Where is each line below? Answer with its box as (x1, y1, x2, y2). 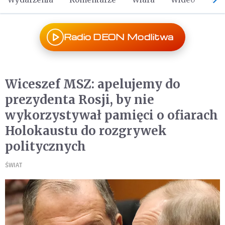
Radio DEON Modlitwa (63, 32, 174, 42)
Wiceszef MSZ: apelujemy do (5, 76, 180, 92)
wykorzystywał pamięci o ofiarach (5, 107, 218, 123)
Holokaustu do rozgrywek (5, 123, 167, 139)
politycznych (5, 139, 86, 154)
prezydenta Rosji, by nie (5, 92, 154, 107)
